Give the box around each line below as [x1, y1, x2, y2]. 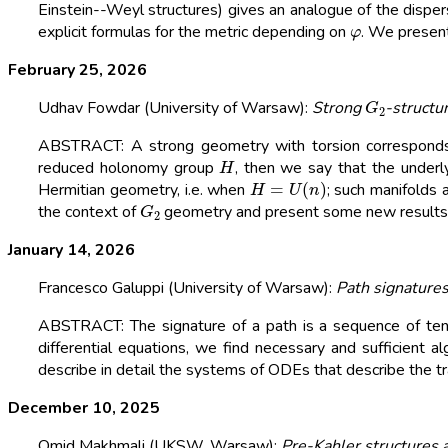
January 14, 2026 [8, 239, 135, 262]
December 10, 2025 [8, 397, 160, 420]
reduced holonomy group [38, 157, 220, 180]
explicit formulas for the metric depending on [38, 21, 350, 44]
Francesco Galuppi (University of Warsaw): [38, 277, 336, 300]
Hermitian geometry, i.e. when [38, 179, 251, 202]
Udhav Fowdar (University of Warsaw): [38, 97, 312, 120]
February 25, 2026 [8, 59, 147, 82]
